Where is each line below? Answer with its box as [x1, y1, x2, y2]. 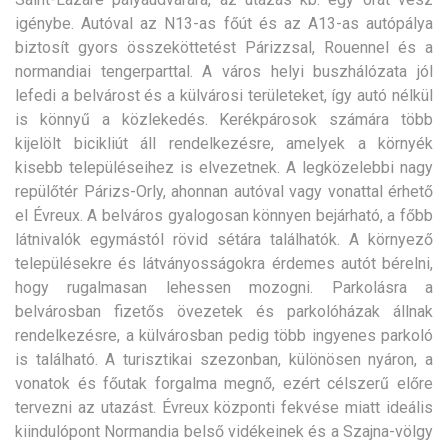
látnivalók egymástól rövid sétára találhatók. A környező [15, 230, 433, 250]
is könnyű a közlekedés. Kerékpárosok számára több [15, 110, 433, 130]
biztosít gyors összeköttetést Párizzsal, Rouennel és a [15, 38, 433, 58]
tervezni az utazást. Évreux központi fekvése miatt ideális [15, 398, 433, 418]
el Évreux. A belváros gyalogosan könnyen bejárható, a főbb [15, 206, 433, 226]
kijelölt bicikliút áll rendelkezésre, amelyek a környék [15, 134, 433, 154]
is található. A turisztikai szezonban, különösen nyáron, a [15, 350, 433, 370]
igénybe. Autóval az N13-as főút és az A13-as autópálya [15, 14, 433, 34]
